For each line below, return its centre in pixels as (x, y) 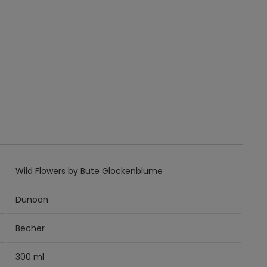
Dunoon (32, 199)
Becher (30, 228)
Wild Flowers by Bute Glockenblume (89, 171)
